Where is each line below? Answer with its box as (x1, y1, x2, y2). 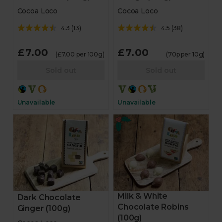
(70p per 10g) (166, 51, 205, 58)
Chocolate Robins (117, 202, 189, 212)
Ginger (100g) (17, 203, 70, 213)
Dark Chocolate (17, 192, 81, 202)
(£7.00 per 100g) (55, 51, 105, 58)
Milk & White (117, 191, 168, 201)
